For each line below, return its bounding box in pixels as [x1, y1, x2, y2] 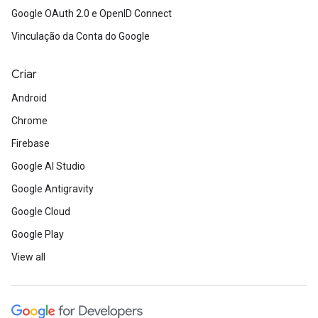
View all [11, 251, 45, 263]
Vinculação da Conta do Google [11, 31, 150, 43]
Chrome [11, 115, 48, 127]
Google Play [11, 229, 64, 241]
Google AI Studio [11, 160, 85, 172]
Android [11, 92, 47, 104]
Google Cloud [11, 206, 70, 218]
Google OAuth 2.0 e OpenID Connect [11, 8, 172, 20]
